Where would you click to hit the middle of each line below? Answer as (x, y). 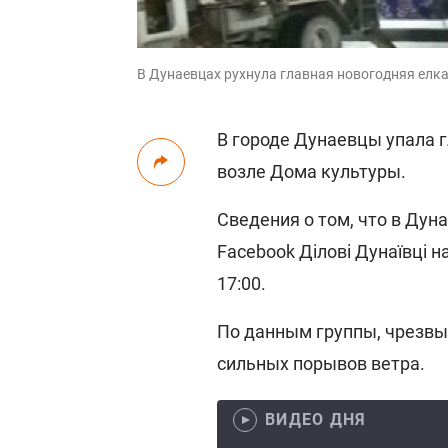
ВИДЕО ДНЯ (316, 419)
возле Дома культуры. (311, 171)
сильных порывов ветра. (321, 363)
